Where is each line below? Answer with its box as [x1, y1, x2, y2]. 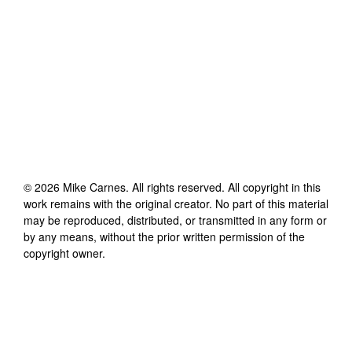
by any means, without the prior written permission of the [24, 228, 305, 244]
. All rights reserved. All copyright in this [126, 178, 321, 195]
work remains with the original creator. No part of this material [24, 195, 328, 211]
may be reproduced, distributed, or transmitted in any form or [24, 211, 327, 228]
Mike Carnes [63, 178, 126, 195]
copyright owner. [24, 244, 105, 261]
